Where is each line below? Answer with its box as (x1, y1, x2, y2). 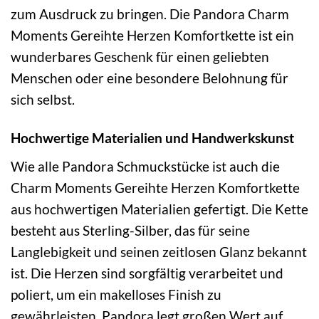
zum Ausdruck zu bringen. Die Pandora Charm (11, 5, 289, 22)
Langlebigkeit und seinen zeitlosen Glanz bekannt (11, 244, 307, 261)
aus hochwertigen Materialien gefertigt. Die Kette (11, 201, 308, 218)
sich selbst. (11, 90, 75, 108)
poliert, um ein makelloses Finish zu (11, 286, 221, 303)
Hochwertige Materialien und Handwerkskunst (11, 130, 294, 147)
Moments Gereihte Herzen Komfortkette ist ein (11, 26, 294, 43)
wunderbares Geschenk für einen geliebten (11, 48, 269, 65)
